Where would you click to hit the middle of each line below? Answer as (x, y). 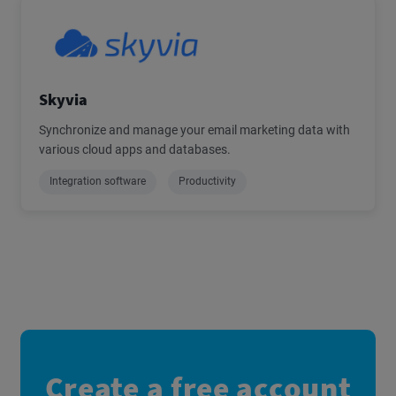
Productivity (207, 182)
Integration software (98, 182)
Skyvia (63, 99)
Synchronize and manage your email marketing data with (194, 129)
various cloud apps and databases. (135, 149)
